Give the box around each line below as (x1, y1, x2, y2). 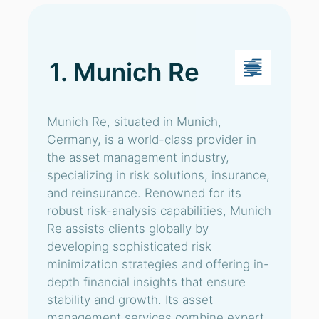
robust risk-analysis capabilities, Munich (47, 204, 271, 218)
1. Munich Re (49, 57, 199, 87)
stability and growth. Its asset (47, 293, 213, 307)
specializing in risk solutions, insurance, (47, 168, 270, 182)
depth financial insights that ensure (47, 275, 246, 289)
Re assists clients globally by (47, 221, 209, 236)
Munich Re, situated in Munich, (47, 115, 221, 129)
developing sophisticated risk (47, 239, 211, 253)
